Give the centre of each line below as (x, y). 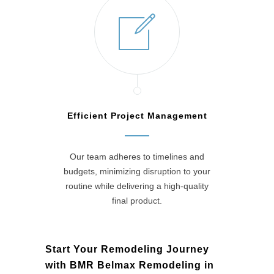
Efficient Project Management (137, 116)
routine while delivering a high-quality (137, 186)
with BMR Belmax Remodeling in (130, 265)
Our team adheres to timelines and (137, 157)
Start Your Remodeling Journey (127, 250)
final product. (137, 201)
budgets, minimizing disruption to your (137, 172)
